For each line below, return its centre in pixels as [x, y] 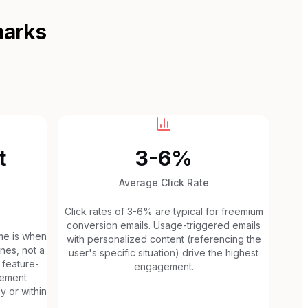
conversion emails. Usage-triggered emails [164, 225]
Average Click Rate [164, 182]
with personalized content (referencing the [164, 239]
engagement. [164, 266]
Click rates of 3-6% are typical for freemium [164, 211]
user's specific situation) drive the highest [164, 252]
